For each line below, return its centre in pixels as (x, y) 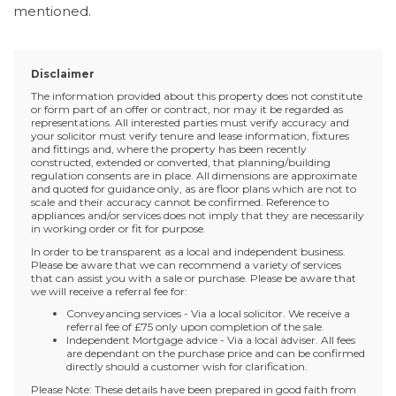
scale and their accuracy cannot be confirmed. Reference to (180, 202)
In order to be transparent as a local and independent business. (188, 251)
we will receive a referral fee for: (109, 291)
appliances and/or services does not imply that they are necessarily (198, 215)
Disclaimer (63, 73)
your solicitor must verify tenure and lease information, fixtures (190, 136)
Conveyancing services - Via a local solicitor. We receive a (208, 313)
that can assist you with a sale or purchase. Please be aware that (194, 278)
